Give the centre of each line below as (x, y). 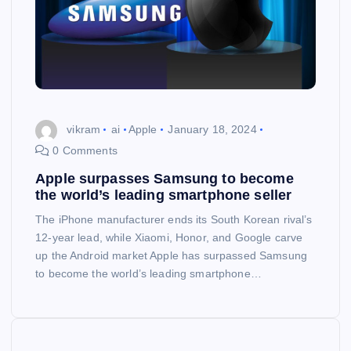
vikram (84, 130)
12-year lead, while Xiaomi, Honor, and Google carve (169, 237)
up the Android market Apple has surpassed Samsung (171, 255)
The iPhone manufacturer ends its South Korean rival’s (174, 219)
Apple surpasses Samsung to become (165, 178)
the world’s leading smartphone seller (164, 195)
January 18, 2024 (212, 130)
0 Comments (83, 150)
